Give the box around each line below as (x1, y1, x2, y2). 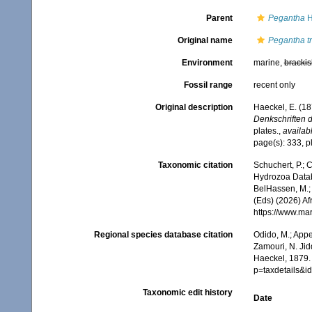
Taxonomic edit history (142, 288, 233, 297)
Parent (205, 13, 233, 23)
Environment (181, 58, 233, 68)
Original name (177, 36, 233, 45)
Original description (155, 102, 233, 112)
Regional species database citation (93, 230, 233, 240)
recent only (253, 80, 295, 90)
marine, (253, 58, 284, 68)
